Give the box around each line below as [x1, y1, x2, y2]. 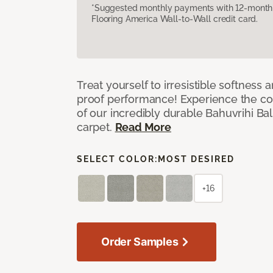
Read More [115, 120, 171, 133]
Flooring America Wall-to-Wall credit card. [91, 13, 258, 24]
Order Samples [101, 235, 179, 248]
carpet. [77, 120, 115, 133]
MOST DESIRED [158, 154, 235, 164]
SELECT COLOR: [77, 154, 158, 164]
